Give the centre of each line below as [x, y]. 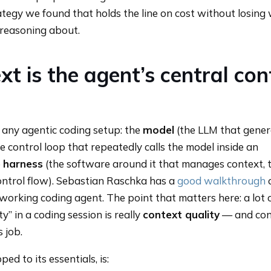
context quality [181, 215]
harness [23, 164]
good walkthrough [221, 181]
